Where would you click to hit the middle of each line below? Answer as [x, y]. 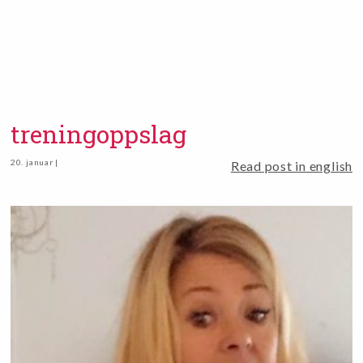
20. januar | [34, 162]
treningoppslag [98, 134]
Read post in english [292, 166]
